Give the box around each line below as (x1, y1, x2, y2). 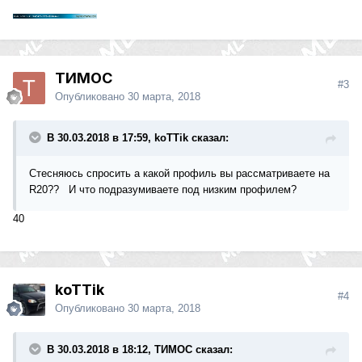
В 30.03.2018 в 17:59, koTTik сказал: (47, 132, 229, 145)
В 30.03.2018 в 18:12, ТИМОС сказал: (47, 343, 233, 356)
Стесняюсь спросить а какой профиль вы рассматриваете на (29, 167, 330, 180)
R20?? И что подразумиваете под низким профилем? (29, 183, 300, 196)
